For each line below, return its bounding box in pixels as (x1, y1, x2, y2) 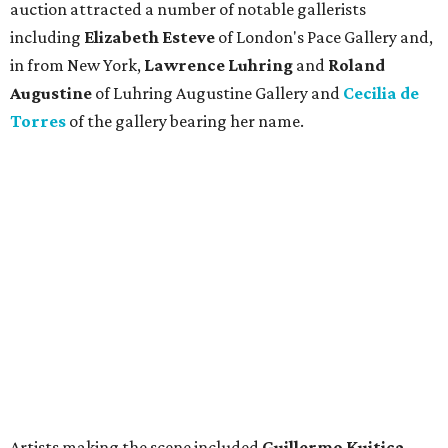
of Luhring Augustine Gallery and (92, 83, 343, 104)
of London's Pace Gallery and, (215, 27, 433, 48)
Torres (10, 111, 69, 132)
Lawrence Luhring (144, 55, 296, 76)
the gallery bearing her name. (87, 111, 304, 132)
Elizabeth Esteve (84, 27, 215, 48)
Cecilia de (343, 83, 419, 104)
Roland (328, 55, 385, 76)
